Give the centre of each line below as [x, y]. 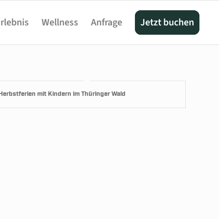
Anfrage [107, 22]
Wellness [60, 22]
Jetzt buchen [167, 22]
